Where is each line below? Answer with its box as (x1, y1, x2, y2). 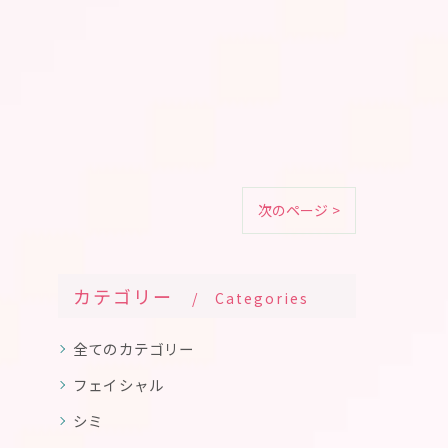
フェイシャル (73, 374, 165, 395)
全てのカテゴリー (73, 338, 195, 359)
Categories (215, 288, 310, 308)
